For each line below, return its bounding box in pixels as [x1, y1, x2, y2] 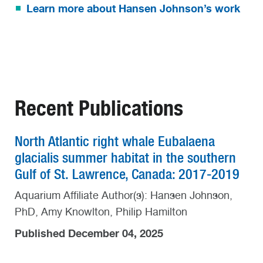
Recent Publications [15, 95, 183, 121]
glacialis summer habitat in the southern [15, 149, 236, 167]
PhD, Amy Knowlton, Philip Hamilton [15, 205, 187, 218]
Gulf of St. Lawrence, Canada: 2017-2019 [15, 166, 240, 183]
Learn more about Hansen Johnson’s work [26, 2, 240, 15]
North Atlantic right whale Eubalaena [15, 133, 215, 150]
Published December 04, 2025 [15, 227, 163, 240]
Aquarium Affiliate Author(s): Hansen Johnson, [15, 189, 232, 202]
